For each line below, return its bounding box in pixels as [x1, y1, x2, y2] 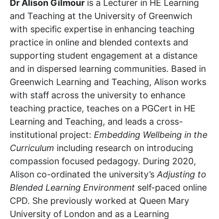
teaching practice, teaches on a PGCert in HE [10, 103, 196, 113]
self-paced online [135, 182, 207, 193]
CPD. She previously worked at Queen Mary [10, 195, 189, 206]
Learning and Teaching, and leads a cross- [10, 116, 183, 127]
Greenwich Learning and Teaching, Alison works [10, 76, 206, 87]
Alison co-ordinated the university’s [10, 169, 157, 179]
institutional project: [10, 129, 94, 140]
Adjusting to [157, 169, 206, 179]
